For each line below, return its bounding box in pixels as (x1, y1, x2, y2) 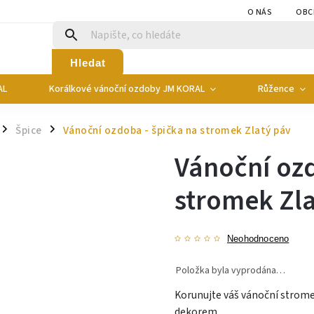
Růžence (258, 82, 294, 96)
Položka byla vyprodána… (176, 264, 285, 278)
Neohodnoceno (227, 234, 289, 244)
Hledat (69, 56, 106, 69)
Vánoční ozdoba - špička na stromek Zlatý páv (62, 123, 291, 138)
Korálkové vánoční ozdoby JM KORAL (49, 82, 205, 96)
